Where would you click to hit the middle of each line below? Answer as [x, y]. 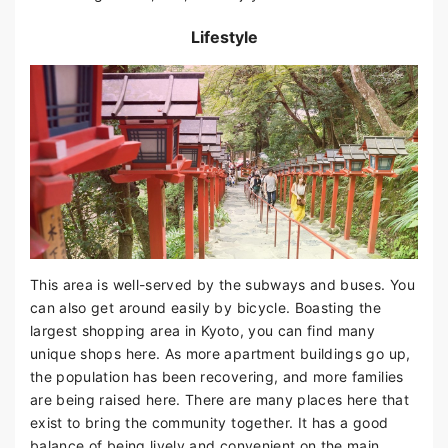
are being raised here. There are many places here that [219, 400]
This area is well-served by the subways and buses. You [222, 285]
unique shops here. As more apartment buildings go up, [220, 354]
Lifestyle [224, 37]
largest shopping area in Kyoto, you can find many [203, 331]
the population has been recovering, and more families [217, 377]
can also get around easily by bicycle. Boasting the [205, 308]
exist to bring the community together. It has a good [209, 423]
